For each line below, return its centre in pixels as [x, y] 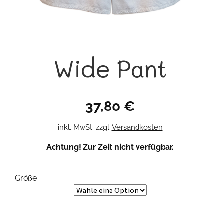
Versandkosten [137, 127]
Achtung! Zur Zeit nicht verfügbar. [110, 147]
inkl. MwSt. [76, 127]
